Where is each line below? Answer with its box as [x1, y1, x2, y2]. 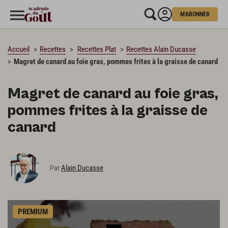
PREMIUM [18, 207, 48, 216]
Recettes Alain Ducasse [126, 45, 196, 54]
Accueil [8, 45, 30, 54]
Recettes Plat [77, 45, 116, 54]
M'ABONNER [180, 10, 210, 18]
